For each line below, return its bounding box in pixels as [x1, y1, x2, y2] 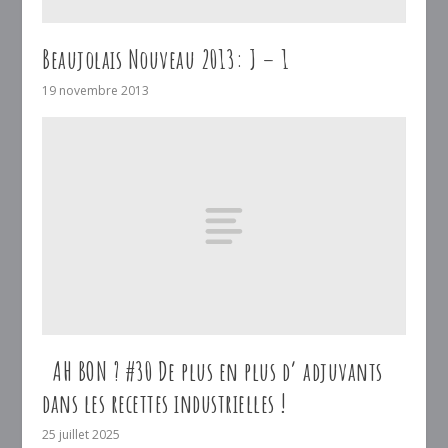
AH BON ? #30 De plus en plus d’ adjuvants [42, 355, 383, 388]
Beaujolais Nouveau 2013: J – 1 [42, 43, 290, 76]
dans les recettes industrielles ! [42, 387, 287, 420]
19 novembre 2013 [42, 82, 150, 100]
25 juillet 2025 [42, 426, 121, 444]
